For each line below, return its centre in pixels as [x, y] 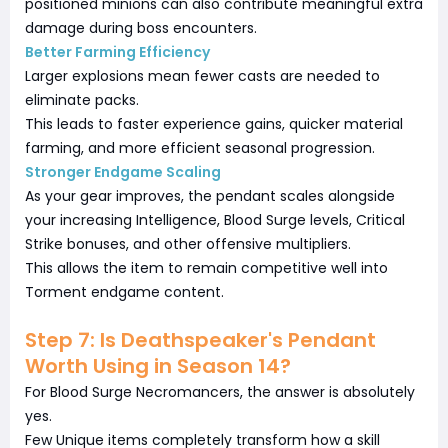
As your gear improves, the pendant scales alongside [210, 195]
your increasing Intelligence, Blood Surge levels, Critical [215, 219]
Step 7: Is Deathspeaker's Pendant [200, 339]
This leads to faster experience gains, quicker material [214, 123]
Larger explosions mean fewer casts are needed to [202, 75]
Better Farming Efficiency [117, 51]
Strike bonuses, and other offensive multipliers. [188, 243]
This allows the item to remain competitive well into [206, 267]
